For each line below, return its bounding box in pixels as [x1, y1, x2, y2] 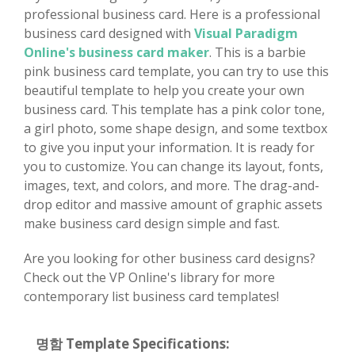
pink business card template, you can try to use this [24, 62, 329, 80]
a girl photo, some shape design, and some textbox [24, 119, 327, 137]
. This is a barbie [209, 43, 306, 61]
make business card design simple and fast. [24, 214, 280, 232]
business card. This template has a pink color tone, [24, 100, 325, 118]
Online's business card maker [24, 43, 209, 61]
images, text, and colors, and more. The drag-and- [24, 176, 319, 194]
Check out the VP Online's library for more [24, 268, 275, 286]
